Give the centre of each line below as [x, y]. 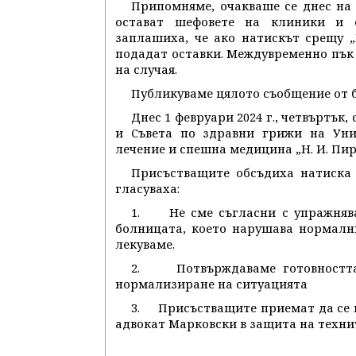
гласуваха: [147, 188]
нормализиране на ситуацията [211, 284]
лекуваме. [145, 244]
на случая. [146, 69]
